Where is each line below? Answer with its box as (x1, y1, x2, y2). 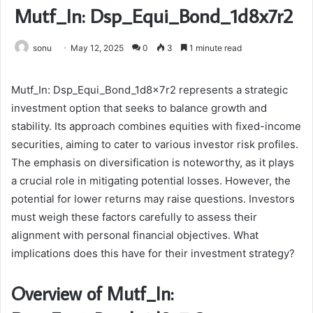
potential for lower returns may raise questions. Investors (11, 191, 295, 205)
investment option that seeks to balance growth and (11, 101, 267, 115)
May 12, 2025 (71, 42, 124, 53)
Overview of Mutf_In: (11, 280, 173, 305)
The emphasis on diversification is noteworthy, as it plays (11, 155, 294, 169)
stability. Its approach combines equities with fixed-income (11, 119, 301, 133)
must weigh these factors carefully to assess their (11, 210, 257, 224)
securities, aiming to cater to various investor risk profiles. (11, 137, 298, 151)
